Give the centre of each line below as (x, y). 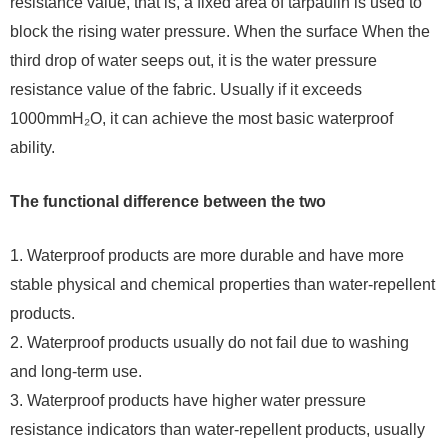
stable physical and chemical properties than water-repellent (222, 284)
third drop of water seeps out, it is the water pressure (193, 60)
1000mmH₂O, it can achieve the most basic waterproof (201, 118)
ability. (32, 147)
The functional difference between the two (168, 201)
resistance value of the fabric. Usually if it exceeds (186, 89)
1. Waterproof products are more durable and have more (207, 255)
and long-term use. (76, 371)
